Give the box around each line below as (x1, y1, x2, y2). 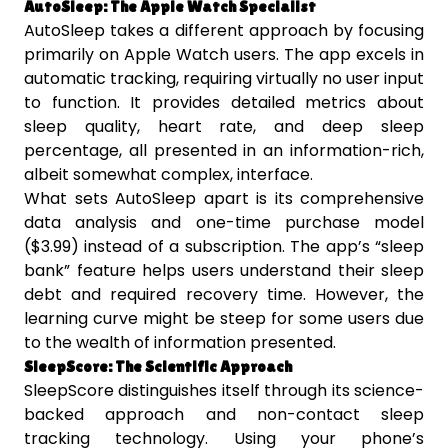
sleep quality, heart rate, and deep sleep (24, 115, 424, 139)
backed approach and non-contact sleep (24, 403, 424, 427)
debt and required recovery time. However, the (24, 283, 424, 307)
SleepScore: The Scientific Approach (24, 357, 292, 377)
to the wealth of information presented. (24, 331, 336, 355)
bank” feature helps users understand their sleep (24, 259, 424, 283)
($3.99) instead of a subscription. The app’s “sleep (24, 235, 424, 259)
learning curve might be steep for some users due (24, 307, 424, 331)
